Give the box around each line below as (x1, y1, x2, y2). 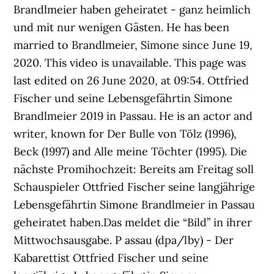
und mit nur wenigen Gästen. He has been (13, 20, 230, 34)
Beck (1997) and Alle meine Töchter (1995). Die (13, 144, 248, 158)
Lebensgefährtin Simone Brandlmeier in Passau (13, 198, 256, 212)
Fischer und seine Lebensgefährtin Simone (13, 91, 233, 105)
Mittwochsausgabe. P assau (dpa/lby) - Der (13, 233, 234, 247)
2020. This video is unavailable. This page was (13, 56, 246, 70)
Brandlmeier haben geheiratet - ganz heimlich (13, 2, 251, 17)
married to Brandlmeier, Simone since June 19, (13, 38, 253, 52)
